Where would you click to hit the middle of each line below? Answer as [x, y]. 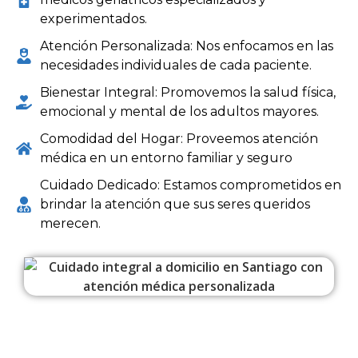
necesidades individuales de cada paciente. [176, 66]
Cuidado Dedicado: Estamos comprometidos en [191, 185]
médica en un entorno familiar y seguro [166, 158]
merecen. [70, 224]
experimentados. [93, 19]
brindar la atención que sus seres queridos [175, 205]
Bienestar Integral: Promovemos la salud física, [188, 93]
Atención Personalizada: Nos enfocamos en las [187, 46]
